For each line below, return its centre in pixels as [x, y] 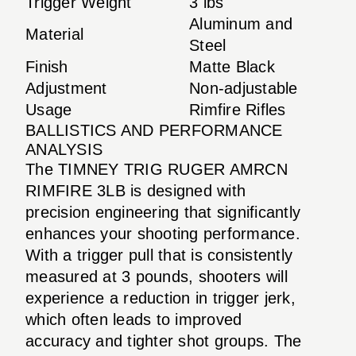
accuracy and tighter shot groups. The [164, 341]
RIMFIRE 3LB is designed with [135, 190]
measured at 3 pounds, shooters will [157, 276]
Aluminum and [241, 23]
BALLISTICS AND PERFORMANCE [154, 130]
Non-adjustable [244, 88]
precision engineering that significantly [163, 212]
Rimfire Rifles [238, 109]
